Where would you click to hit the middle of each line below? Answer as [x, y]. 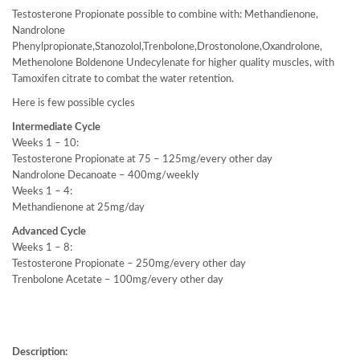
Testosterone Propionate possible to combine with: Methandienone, [165, 15]
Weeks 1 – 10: [45, 143]
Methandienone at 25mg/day [78, 208]
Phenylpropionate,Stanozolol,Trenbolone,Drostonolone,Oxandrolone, [167, 47]
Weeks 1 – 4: [42, 192]
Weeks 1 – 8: [42, 248]
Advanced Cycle [49, 232]
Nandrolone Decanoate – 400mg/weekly [106, 176]
